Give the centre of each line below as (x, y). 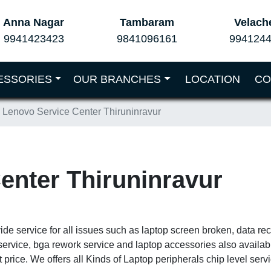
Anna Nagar (34, 22)
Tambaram (147, 22)
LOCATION (212, 79)
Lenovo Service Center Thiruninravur (82, 112)
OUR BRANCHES (117, 79)
